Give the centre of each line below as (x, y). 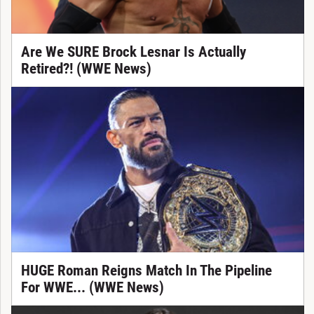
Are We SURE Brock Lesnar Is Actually (133, 52)
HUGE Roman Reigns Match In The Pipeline (146, 270)
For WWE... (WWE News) (92, 287)
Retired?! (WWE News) (86, 68)
